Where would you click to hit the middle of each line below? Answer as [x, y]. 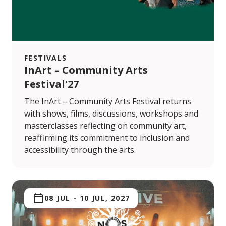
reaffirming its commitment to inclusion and [107, 138]
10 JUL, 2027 [105, 198]
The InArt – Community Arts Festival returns [108, 102]
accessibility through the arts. [80, 150]
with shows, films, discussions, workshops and [111, 114]
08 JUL [58, 198]
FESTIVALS [46, 58]
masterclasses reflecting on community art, [105, 126]
